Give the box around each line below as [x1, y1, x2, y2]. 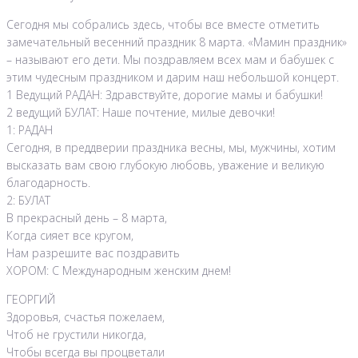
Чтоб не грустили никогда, [6, 327, 146, 343]
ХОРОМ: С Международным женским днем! [6, 263, 231, 279]
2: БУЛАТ [6, 193, 50, 209]
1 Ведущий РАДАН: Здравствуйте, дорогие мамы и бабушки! [6, 87, 323, 103]
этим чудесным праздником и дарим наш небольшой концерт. [6, 70, 339, 86]
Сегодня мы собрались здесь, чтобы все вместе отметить [6, 17, 320, 33]
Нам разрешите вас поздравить [6, 245, 180, 261]
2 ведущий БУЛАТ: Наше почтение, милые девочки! [6, 105, 275, 121]
